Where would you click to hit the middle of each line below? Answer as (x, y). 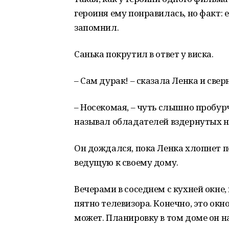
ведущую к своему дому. (126, 162)
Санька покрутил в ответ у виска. (144, 54)
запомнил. (97, 27)
